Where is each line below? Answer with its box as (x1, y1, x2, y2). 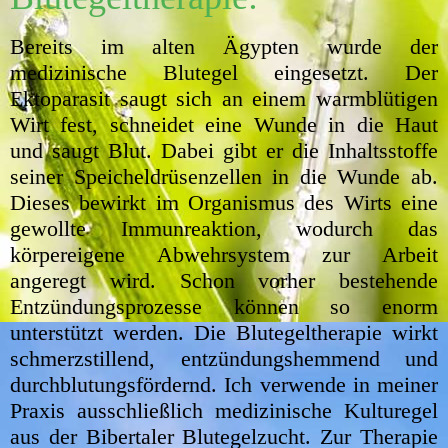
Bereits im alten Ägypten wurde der (10, 33, 438, 59)
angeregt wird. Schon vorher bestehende (10, 267, 438, 293)
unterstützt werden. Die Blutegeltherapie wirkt (10, 319, 438, 345)
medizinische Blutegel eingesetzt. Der (10, 59, 438, 85)
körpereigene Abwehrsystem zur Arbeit (10, 241, 438, 267)
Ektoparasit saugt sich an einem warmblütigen (10, 85, 438, 111)
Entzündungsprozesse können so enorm (10, 293, 438, 319)
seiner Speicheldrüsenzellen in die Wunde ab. (10, 163, 438, 189)
